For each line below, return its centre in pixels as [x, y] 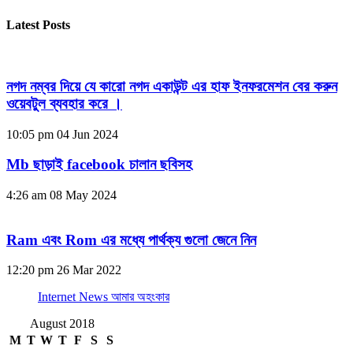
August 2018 [62, 324]
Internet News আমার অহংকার [104, 297]
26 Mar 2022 [89, 270]
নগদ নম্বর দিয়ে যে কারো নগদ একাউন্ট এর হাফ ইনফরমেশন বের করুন [172, 86]
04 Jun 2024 [87, 134]
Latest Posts [38, 24]
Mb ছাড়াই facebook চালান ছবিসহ [99, 165]
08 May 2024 [83, 195]
